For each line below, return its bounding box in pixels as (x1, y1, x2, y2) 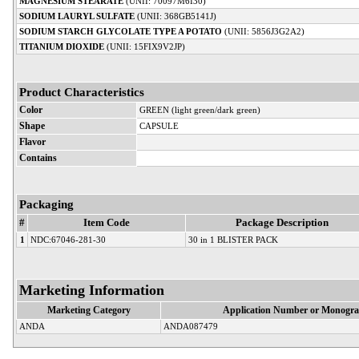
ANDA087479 (163, 321, 218, 331)
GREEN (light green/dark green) (139, 104, 260, 115)
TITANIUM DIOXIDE (19, 41, 104, 51)
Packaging (19, 196, 74, 211)
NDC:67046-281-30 (30, 234, 106, 244)
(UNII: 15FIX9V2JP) (104, 41, 185, 51)
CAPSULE (139, 120, 179, 131)
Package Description (235, 216, 329, 228)
